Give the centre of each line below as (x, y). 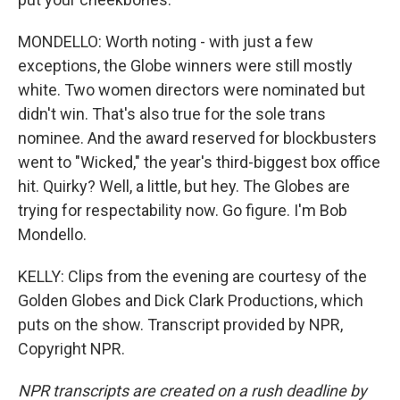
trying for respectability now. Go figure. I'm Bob (183, 210)
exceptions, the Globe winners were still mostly (185, 66)
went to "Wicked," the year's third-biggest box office (199, 162)
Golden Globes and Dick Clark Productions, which (191, 300)
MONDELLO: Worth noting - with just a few (166, 42)
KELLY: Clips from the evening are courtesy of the (192, 276)
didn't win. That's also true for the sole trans (172, 114)
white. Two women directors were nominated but (192, 90)
